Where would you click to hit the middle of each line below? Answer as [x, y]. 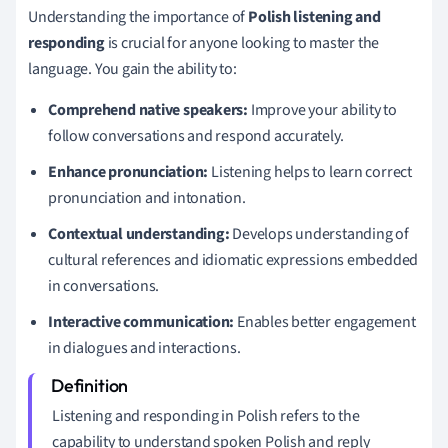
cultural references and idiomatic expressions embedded [233, 259]
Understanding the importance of [138, 16]
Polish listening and [314, 16]
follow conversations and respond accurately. [196, 135]
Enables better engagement [325, 321]
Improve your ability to [322, 109]
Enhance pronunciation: [128, 171]
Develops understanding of [319, 233]
